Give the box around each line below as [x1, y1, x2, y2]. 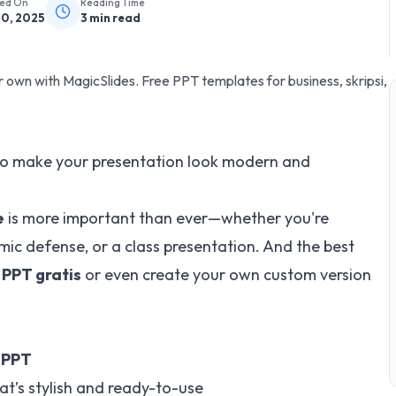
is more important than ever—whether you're [4, 208, 329, 228]
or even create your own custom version [81, 264, 371, 285]
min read [88, 11, 141, 25]
